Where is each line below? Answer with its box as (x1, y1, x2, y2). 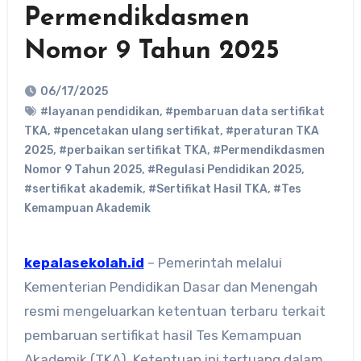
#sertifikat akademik (23, 181, 143, 196)
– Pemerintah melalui (143, 254, 282, 271)
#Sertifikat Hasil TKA (147, 181, 268, 196)
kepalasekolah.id (31, 254, 144, 271)
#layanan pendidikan (39, 104, 160, 118)
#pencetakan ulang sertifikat (52, 123, 220, 138)
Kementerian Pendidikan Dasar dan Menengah (23, 278, 317, 295)
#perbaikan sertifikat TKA (58, 143, 207, 157)
